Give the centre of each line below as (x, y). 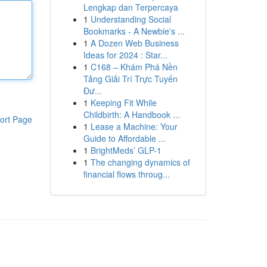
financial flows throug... (126, 174)
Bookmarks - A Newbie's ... (134, 31)
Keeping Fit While (123, 103)
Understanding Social (131, 19)
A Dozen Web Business (134, 43)
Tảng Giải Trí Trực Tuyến (130, 79)
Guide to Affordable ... (124, 138)
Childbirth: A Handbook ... (131, 114)
